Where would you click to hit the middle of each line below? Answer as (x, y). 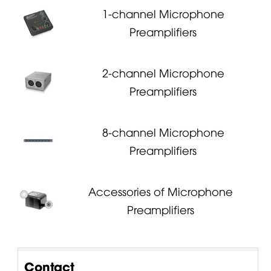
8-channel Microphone (163, 131)
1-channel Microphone (163, 13)
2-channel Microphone (163, 72)
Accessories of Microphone (161, 191)
